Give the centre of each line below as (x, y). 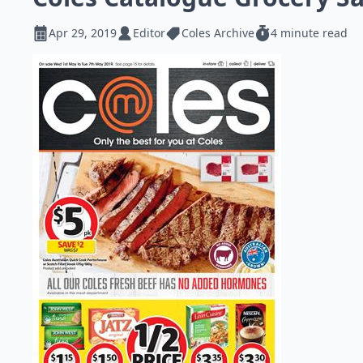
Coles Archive (218, 33)
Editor (149, 33)
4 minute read (309, 33)
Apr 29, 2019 (83, 33)
